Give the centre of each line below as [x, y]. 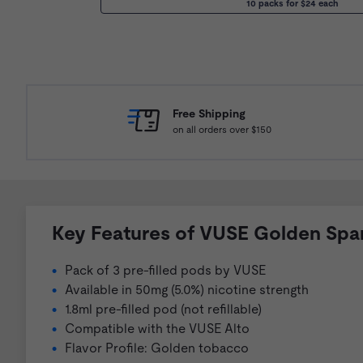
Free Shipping [209, 113]
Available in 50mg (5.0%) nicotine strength [187, 290]
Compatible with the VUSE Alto [157, 329]
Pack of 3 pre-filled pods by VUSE [165, 271]
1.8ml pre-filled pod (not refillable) [163, 310]
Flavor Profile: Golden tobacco [157, 348]
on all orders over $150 [222, 129]
